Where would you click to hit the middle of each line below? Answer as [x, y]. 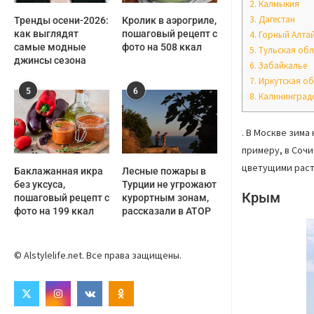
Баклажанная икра [59, 171]
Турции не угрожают [169, 185]
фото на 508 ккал [162, 47]
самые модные [50, 47]
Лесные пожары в [164, 171]
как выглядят [46, 34]
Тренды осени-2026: [61, 21]
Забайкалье [282, 65]
